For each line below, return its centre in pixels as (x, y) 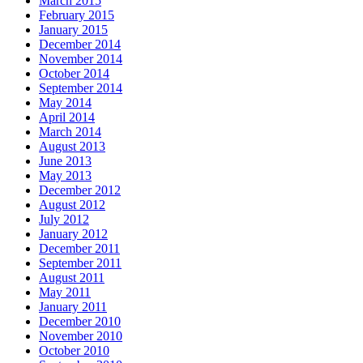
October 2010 (74, 351)
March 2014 (70, 132)
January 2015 (73, 30)
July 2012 (64, 220)
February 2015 (77, 15)
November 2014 (81, 59)
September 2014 (81, 88)
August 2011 (72, 278)
